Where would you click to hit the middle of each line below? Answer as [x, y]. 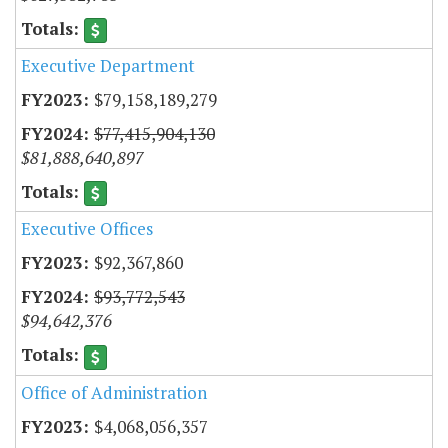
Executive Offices [87, 229]
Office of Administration [114, 392]
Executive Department [108, 66]
